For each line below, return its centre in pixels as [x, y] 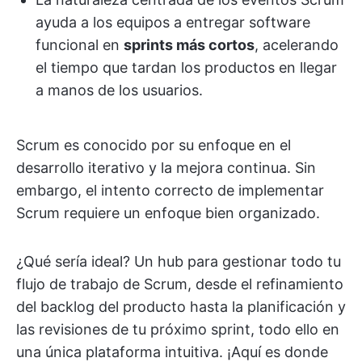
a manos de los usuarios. [119, 90]
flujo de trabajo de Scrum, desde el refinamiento [180, 284]
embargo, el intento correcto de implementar [170, 190]
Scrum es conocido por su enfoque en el [154, 145]
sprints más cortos [189, 45]
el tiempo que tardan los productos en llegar [186, 67]
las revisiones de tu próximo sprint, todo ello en [178, 329]
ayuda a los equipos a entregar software [173, 22]
